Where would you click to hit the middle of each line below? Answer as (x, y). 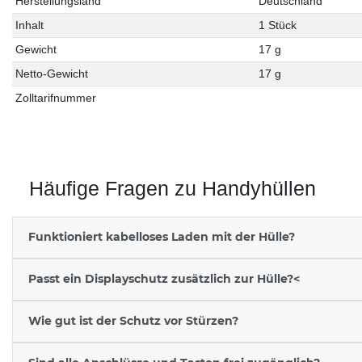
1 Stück (278, 25)
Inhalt (30, 25)
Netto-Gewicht (52, 73)
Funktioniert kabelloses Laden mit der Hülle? (161, 237)
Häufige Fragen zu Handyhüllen (173, 188)
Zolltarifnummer (56, 97)
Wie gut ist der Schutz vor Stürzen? (133, 321)
